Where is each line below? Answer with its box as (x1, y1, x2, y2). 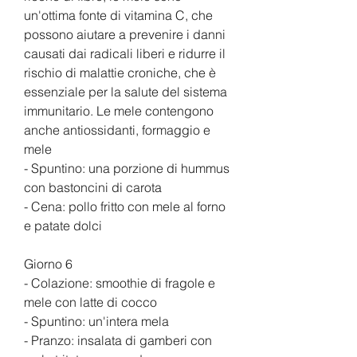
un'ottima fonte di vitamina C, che (24, 6, 213, 23)
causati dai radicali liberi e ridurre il (24, 45, 226, 61)
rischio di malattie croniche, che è (24, 64, 216, 80)
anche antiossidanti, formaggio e (24, 121, 210, 138)
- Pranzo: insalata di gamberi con (24, 331, 212, 348)
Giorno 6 (24, 255, 73, 272)
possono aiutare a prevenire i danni (24, 25, 226, 42)
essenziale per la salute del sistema (24, 83, 227, 100)
